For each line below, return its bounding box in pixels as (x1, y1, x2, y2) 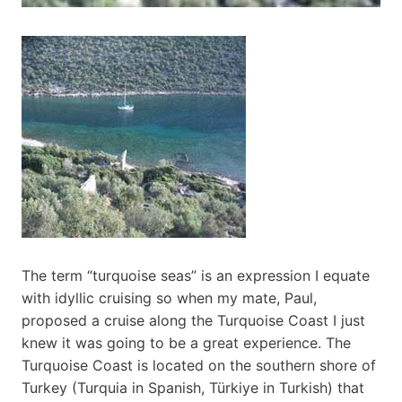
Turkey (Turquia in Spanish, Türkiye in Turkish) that (22, 378, 364, 397)
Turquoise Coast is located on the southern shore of (22, 355, 376, 374)
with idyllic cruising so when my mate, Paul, (22, 288, 317, 307)
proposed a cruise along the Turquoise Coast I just (22, 310, 365, 329)
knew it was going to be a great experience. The (22, 333, 351, 352)
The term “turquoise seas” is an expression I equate (22, 266, 370, 284)
